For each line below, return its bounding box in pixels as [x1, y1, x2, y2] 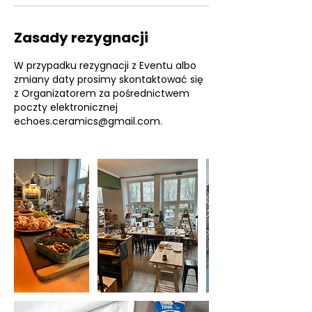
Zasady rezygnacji [14, 28, 148, 48]
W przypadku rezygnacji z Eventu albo [14, 58, 196, 73]
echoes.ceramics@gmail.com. [14, 114, 162, 129]
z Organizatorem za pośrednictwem [14, 86, 189, 101]
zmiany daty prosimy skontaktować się [14, 72, 203, 87]
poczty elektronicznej [14, 100, 118, 115]
